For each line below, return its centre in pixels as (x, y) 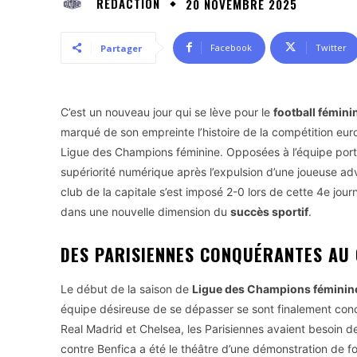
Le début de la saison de (126, 288)
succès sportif (269, 211)
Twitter (331, 47)
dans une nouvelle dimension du (145, 211)
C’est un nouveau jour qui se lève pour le (167, 112)
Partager (121, 48)
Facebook (231, 47)
